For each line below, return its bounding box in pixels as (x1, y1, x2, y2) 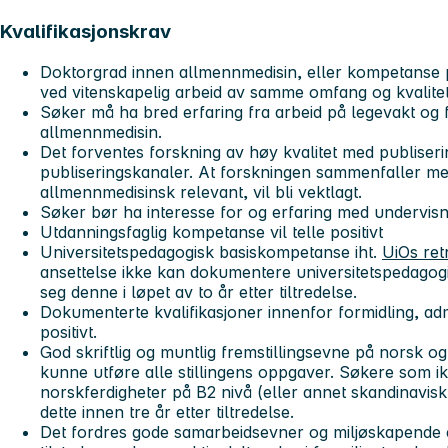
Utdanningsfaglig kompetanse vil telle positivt (40, 221, 383, 242)
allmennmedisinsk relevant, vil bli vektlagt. (40, 181, 367, 202)
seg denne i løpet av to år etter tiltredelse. (40, 281, 357, 302)
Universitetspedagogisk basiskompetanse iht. (40, 241, 382, 262)
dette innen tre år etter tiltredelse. (40, 401, 299, 422)
